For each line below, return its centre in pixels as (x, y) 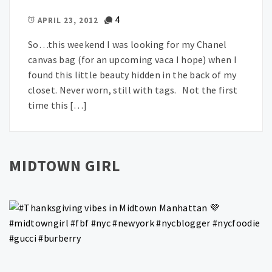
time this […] (58, 105)
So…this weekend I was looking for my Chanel (127, 45)
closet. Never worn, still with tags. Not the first (133, 90)
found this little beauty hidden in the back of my (132, 75)
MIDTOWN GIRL (65, 166)
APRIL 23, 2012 (68, 20)
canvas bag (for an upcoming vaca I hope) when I (133, 60)
